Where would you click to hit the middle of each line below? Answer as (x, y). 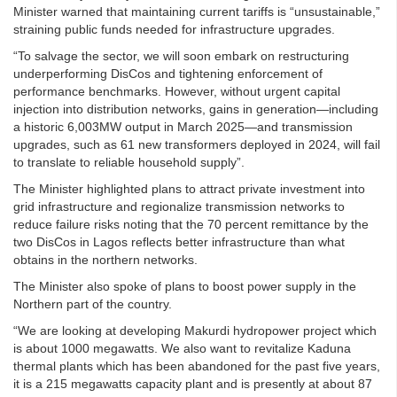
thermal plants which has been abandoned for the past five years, (197, 366)
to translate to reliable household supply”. (129, 162)
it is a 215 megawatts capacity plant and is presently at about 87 (193, 384)
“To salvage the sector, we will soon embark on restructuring (181, 56)
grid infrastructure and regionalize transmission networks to (179, 206)
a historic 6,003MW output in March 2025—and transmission (183, 127)
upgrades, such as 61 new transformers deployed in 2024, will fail (197, 144)
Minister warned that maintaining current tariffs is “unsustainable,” (197, 12)
